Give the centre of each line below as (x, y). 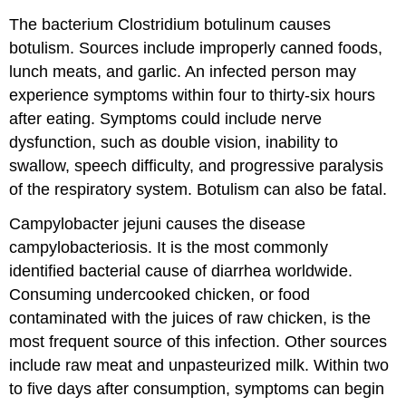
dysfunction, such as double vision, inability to (174, 142)
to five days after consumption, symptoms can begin (197, 389)
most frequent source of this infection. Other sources (198, 342)
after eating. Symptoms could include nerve (166, 118)
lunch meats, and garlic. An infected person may (183, 71)
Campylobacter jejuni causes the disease (158, 224)
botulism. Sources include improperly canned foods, (196, 48)
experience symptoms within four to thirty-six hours (193, 95)
